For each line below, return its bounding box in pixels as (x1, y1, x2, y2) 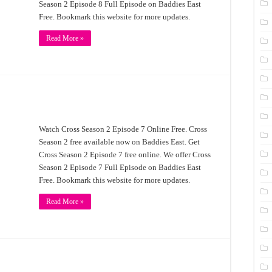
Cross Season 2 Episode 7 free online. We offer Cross (39, 150, 211, 159)
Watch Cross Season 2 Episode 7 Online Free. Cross (39, 124, 207, 134)
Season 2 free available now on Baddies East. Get (39, 137, 200, 146)
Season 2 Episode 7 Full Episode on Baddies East (39, 163, 201, 172)
